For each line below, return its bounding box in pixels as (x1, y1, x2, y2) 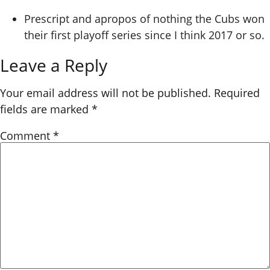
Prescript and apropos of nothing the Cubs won (24, 11, 265, 26)
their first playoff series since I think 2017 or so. (24, 28, 265, 42)
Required (214, 86, 260, 100)
